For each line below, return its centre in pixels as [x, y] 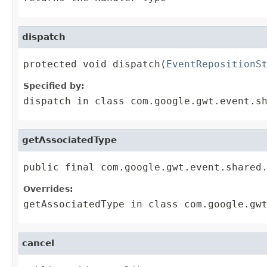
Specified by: [54, 86]
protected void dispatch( [95, 64]
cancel [38, 243]
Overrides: [48, 189]
